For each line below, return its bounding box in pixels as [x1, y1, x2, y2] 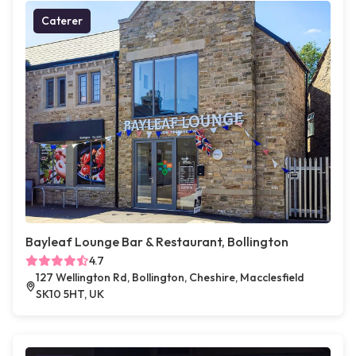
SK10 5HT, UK [36, 287, 105, 302]
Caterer [41, 14, 83, 29]
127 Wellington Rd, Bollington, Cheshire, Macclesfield [36, 270, 305, 285]
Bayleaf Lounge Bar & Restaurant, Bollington [25, 234, 288, 250]
